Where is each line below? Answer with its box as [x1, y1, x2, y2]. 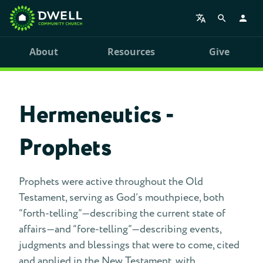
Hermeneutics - [19, 98, 174, 133]
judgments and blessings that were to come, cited [19, 238, 240, 252]
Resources [107, 45, 156, 58]
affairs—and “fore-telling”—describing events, [19, 222, 221, 237]
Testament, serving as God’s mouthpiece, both [19, 190, 224, 205]
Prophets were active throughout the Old [19, 174, 203, 189]
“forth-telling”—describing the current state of [19, 206, 225, 221]
